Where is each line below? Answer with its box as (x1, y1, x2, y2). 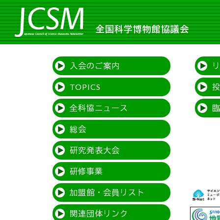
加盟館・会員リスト (70, 187, 145, 197)
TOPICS (70, 82, 101, 91)
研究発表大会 (70, 145, 120, 155)
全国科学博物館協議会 (96, 23, 189, 34)
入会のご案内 (70, 60, 120, 70)
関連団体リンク (70, 208, 128, 218)
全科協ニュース (70, 103, 128, 112)
